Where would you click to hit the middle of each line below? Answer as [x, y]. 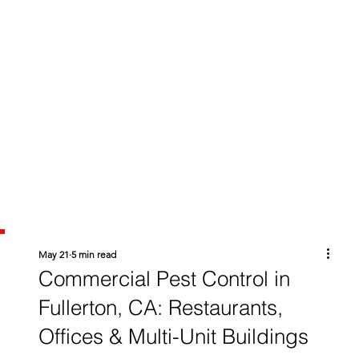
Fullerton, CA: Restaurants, [160, 308]
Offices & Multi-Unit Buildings [173, 337]
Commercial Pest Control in [164, 279]
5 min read [93, 255]
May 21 [53, 255]
